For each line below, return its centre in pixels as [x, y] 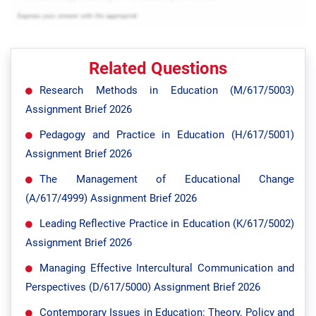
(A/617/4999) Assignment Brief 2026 [111, 198]
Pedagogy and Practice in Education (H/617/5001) [167, 135]
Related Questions [158, 68]
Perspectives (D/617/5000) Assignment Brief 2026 [143, 287]
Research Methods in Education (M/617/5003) [167, 90]
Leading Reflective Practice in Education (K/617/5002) [167, 224]
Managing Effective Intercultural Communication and [167, 268]
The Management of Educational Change [167, 179]
